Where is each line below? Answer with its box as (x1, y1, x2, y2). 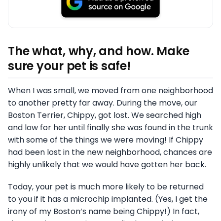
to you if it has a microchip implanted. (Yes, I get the (8, 193, 208, 205)
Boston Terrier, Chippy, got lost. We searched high (8, 109, 201, 121)
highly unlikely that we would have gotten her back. (8, 158, 206, 170)
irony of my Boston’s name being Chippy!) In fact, (8, 205, 199, 217)
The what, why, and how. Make (8, 42, 189, 59)
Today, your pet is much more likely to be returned (8, 181, 204, 192)
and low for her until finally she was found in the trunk (8, 121, 213, 133)
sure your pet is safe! (8, 57, 131, 74)
